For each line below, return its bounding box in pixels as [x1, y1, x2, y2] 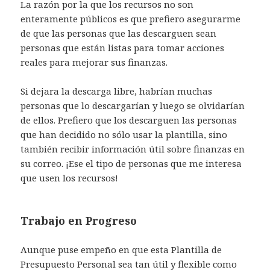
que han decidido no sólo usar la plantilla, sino [20, 128, 228, 141]
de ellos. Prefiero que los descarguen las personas [20, 114, 237, 127]
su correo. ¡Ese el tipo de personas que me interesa [20, 157, 242, 170]
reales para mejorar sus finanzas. [20, 56, 168, 69]
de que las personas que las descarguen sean [20, 27, 217, 40]
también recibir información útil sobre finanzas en [20, 143, 245, 155]
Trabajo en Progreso [20, 213, 137, 228]
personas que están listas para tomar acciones [20, 42, 225, 54]
